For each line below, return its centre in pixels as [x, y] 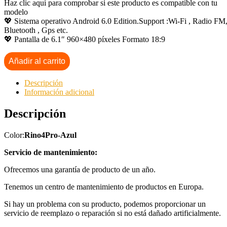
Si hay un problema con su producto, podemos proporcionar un [105, 204]
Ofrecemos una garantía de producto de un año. [80, 169]
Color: [14, 135]
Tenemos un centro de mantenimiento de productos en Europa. [104, 186]
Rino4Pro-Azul [50, 135]
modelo [16, 12]
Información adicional [59, 92]
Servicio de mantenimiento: [51, 152]
